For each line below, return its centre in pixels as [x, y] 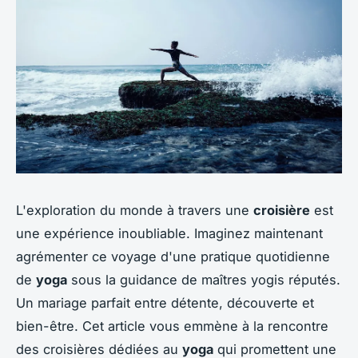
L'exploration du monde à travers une [135, 210]
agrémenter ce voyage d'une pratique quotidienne [173, 256]
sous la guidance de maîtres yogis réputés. [204, 279]
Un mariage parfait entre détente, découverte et [165, 302]
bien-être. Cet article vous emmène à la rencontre [172, 326]
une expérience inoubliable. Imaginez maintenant [169, 233]
